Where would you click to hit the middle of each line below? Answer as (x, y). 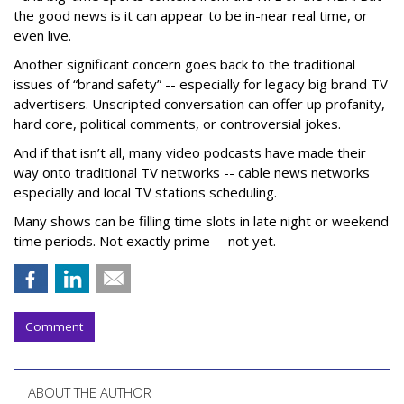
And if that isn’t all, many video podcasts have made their (190, 152)
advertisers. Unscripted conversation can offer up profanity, (199, 104)
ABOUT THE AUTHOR (90, 392)
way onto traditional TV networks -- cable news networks (192, 172)
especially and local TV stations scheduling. (147, 192)
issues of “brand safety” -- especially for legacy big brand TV (201, 84)
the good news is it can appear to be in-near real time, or (191, 15)
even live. (42, 35)
